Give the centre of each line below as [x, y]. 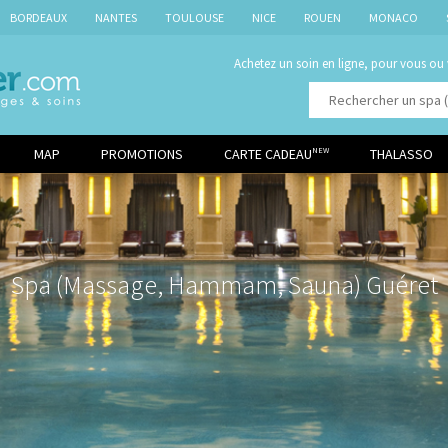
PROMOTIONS [142, 154]
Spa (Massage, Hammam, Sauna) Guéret [224, 284]
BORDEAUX [38, 17]
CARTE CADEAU [268, 154]
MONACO [393, 17]
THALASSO [401, 154]
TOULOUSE [194, 17]
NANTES [115, 17]
